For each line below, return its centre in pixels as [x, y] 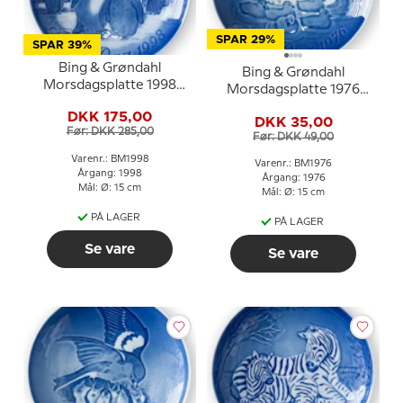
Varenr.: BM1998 [110, 159]
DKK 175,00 [110, 117]
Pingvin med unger [110, 102]
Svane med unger [293, 107]
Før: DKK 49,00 [293, 137]
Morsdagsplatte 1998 [110, 85]
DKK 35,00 [293, 122]
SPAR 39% [62, 45]
